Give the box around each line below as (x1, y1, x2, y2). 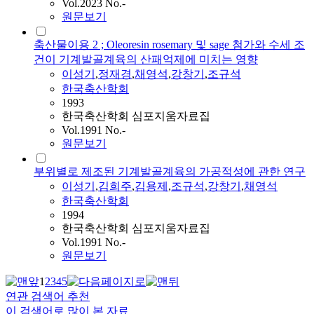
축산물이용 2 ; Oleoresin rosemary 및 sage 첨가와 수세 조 (34, 39, 305, 51)
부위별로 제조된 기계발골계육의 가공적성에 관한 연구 (34, 165, 306, 178)
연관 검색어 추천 (6, 290, 90, 303)
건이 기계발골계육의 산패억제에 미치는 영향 (34, 53, 258, 66)
